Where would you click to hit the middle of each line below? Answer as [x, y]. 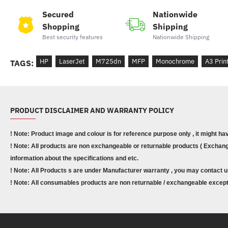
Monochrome [175, 61]
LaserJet [72, 61]
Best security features [72, 37]
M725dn [108, 61]
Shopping [61, 26]
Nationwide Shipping [181, 37]
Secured [58, 14]
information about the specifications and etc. [74, 158]
